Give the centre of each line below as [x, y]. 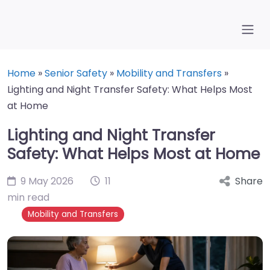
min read [28, 197]
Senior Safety [76, 73]
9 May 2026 [47, 181]
